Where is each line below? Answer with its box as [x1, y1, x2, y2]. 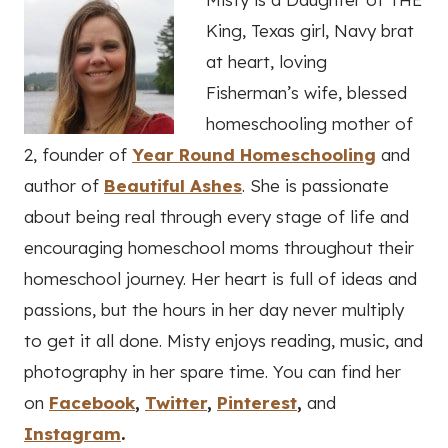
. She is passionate [242, 175, 389, 197]
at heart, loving [206, 51, 327, 73]
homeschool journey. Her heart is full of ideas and [24, 268, 417, 290]
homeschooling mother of [206, 113, 413, 135]
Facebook [49, 392, 135, 414]
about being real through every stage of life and [24, 206, 409, 228]
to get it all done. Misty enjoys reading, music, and [24, 330, 423, 352]
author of [24, 175, 104, 197]
